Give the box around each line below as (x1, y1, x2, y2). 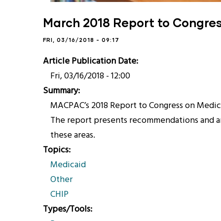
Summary (43, 84, 78, 98)
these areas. (50, 128, 95, 143)
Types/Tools (43, 202, 90, 217)
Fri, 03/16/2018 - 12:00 (50, 69, 130, 83)
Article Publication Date (43, 54, 136, 69)
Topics (43, 143, 69, 157)
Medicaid (50, 158, 86, 172)
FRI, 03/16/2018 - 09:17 (43, 37, 119, 43)
